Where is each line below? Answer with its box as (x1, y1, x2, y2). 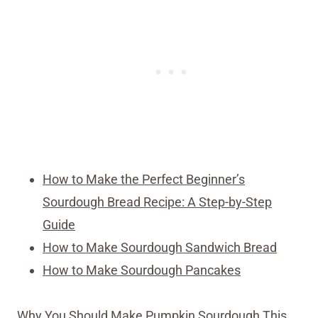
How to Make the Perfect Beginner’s (43, 171, 245, 187)
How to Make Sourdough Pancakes (43, 262, 241, 278)
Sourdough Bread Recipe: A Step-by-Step (43, 194, 272, 209)
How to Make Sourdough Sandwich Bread (43, 239, 277, 255)
